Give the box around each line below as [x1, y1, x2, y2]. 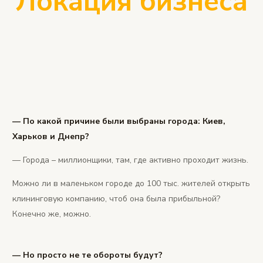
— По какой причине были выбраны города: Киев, [12, 115, 225, 127]
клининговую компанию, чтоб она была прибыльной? [12, 193, 220, 204]
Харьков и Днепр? [12, 130, 89, 142]
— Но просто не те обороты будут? [12, 249, 163, 261]
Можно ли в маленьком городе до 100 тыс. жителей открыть [12, 177, 250, 189]
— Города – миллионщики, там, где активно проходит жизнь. [12, 154, 248, 166]
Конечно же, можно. [12, 208, 91, 220]
